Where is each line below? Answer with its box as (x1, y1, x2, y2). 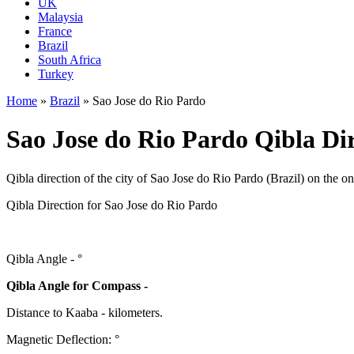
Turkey (38, 67, 73, 81)
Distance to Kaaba (6, 305, 98, 319)
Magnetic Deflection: (6, 332, 115, 346)
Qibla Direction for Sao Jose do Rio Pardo (6, 198, 217, 212)
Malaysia (38, 10, 83, 24)
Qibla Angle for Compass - (6, 278, 148, 292)
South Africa (38, 53, 101, 66)
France (38, 24, 72, 38)
